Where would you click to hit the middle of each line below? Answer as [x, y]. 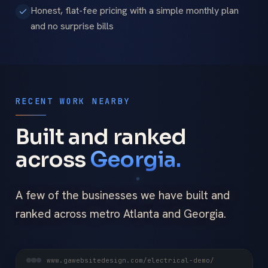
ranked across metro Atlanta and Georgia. [121, 214]
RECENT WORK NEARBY [73, 101]
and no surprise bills [72, 26]
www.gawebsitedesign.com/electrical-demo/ [130, 261]
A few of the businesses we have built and [122, 196]
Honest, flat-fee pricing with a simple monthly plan [135, 10]
